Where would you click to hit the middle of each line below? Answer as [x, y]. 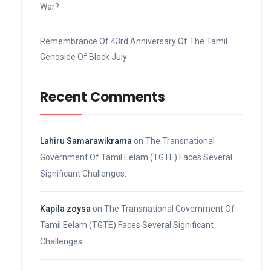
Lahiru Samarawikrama [86, 141]
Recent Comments [103, 97]
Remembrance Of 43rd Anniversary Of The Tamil [134, 41]
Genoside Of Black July [83, 57]
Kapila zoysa [65, 208]
